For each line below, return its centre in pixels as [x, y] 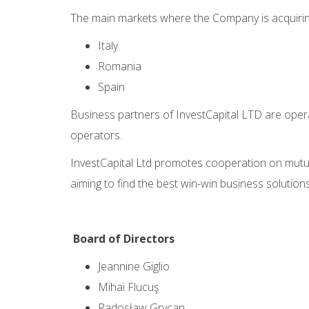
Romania [120, 66]
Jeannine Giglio [134, 266]
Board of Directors [124, 239]
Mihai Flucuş [128, 287]
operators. [96, 135]
